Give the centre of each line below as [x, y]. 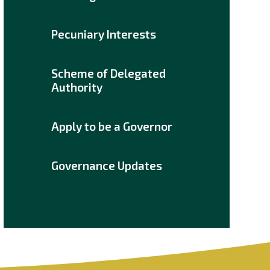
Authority [77, 87]
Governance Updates [106, 165]
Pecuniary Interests [103, 34]
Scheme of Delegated [108, 73]
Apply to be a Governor [111, 126]
